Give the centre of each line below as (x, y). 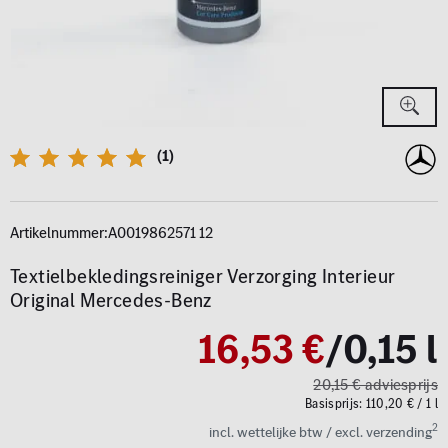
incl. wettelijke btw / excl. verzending (320, 432)
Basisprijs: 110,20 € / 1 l (371, 403)
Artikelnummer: (59, 232)
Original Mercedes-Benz (111, 300)
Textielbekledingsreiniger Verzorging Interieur (203, 276)
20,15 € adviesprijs (375, 384)
